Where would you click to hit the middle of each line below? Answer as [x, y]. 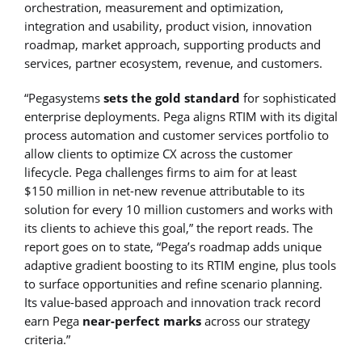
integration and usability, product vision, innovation [168, 25]
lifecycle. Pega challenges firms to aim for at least [160, 172]
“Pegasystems [62, 97]
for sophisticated [290, 97]
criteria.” [47, 339]
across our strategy [257, 320]
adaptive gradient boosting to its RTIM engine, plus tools [180, 265]
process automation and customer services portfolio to [177, 135]
